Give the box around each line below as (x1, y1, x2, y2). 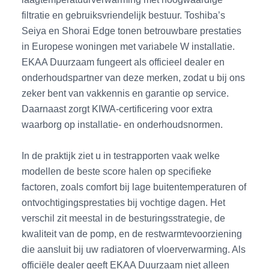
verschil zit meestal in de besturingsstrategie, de (22, 213, 226, 224)
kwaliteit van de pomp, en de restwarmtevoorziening (22, 228, 243, 240)
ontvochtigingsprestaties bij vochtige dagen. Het (22, 197, 226, 208)
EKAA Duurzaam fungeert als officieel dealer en (22, 56, 225, 67)
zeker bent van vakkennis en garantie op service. (22, 87, 229, 98)
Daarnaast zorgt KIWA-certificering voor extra (22, 103, 213, 114)
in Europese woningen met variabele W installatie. (22, 40, 235, 52)
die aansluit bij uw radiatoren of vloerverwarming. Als (22, 244, 246, 255)
